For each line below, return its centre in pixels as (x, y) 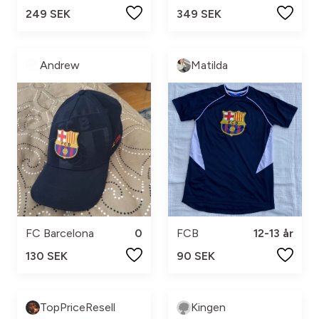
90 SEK (196, 256)
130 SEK (47, 256)
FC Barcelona (60, 233)
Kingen (208, 307)
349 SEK (199, 14)
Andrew (60, 65)
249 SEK (48, 14)
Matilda (209, 65)
